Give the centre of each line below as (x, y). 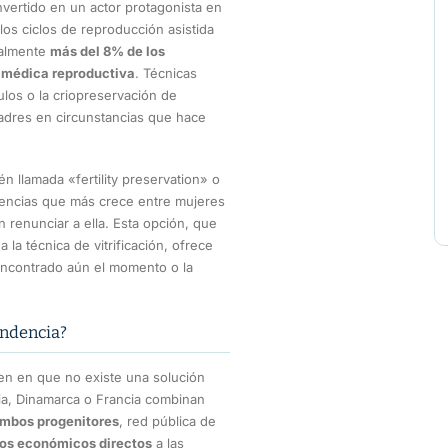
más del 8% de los (107, 51)
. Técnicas (166, 73)
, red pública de (167, 420)
